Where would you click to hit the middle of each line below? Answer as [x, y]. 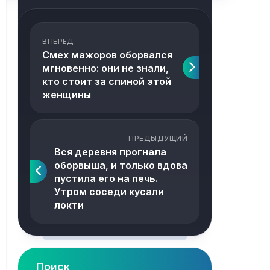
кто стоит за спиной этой [107, 81]
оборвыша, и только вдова [121, 165]
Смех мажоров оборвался [107, 55]
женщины [67, 95]
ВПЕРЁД [58, 41]
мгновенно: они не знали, [105, 68]
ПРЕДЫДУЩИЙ [158, 138]
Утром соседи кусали [109, 192]
